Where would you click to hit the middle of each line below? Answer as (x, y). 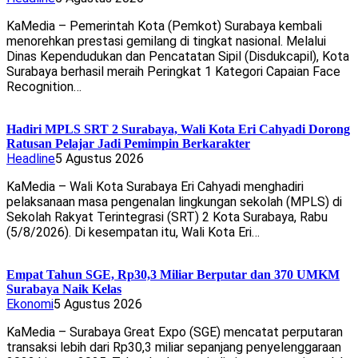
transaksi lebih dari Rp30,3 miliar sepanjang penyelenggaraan (174, 348)
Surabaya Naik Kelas (64, 289)
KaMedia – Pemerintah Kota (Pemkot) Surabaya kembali (164, 26)
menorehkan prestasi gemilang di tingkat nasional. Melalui (166, 42)
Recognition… (44, 87)
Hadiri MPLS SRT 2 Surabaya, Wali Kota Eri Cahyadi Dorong (178, 129)
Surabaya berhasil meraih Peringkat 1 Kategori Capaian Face (173, 72)
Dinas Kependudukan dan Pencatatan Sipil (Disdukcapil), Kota (178, 57)
